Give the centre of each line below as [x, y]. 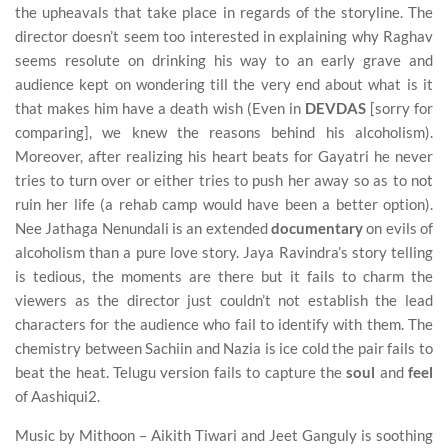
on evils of [398, 227]
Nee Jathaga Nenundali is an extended [143, 227]
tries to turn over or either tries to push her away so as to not [224, 179]
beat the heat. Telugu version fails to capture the [181, 371]
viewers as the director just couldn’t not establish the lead [224, 299]
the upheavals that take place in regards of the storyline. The [224, 11]
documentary [317, 227]
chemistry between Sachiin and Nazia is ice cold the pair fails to [224, 347]
